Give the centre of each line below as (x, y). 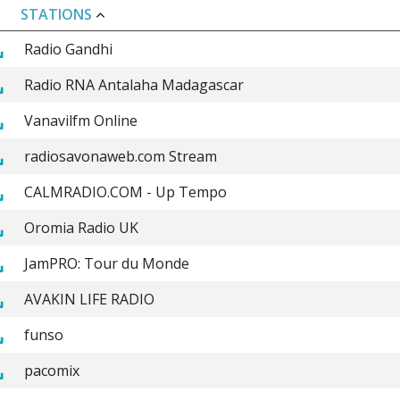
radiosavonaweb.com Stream (120, 156)
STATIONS (58, 14)
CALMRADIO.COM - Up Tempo (125, 192)
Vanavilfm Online (80, 120)
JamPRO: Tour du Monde (106, 263)
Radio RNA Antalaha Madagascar (133, 84)
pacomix (51, 370)
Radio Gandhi (68, 49)
